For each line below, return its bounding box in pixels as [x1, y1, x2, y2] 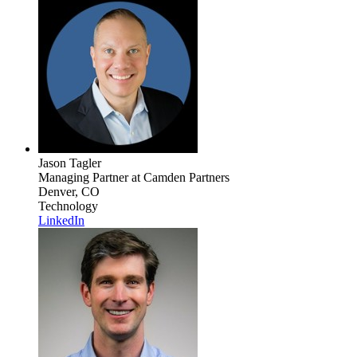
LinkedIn [38, 213, 84, 227]
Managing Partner [38, 170, 128, 184]
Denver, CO [38, 184, 100, 198]
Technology [38, 198, 98, 213]
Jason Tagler [38, 155, 101, 170]
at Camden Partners [128, 170, 229, 184]
